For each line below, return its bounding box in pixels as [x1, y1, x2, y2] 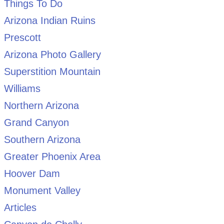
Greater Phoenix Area [3, 150, 100, 162]
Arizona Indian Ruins [3, 14, 95, 26]
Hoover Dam [3, 167, 60, 179]
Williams [3, 82, 40, 94]
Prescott [3, 31, 41, 43]
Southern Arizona [3, 133, 80, 145]
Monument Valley [3, 184, 80, 196]
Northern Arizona [3, 99, 79, 111]
